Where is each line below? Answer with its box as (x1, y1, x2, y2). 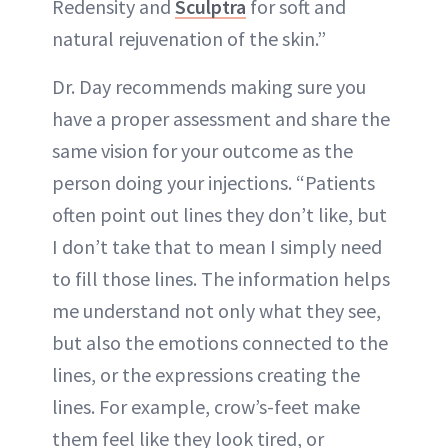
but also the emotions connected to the (52, 330, 388, 356)
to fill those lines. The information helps (52, 266, 390, 292)
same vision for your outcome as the (52, 138, 353, 164)
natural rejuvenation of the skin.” (52, 26, 326, 52)
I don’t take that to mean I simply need (52, 234, 382, 260)
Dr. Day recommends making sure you (52, 74, 366, 100)
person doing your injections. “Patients (52, 170, 375, 196)
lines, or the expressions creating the (52, 362, 360, 388)
